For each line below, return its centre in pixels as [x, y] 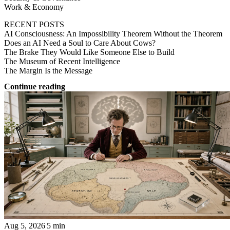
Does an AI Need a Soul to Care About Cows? [80, 43]
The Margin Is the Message [48, 70]
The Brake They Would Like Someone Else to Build [89, 52]
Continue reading [35, 86]
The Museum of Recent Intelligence [62, 61]
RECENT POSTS [34, 24]
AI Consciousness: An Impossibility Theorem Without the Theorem [113, 33]
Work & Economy [34, 7]
